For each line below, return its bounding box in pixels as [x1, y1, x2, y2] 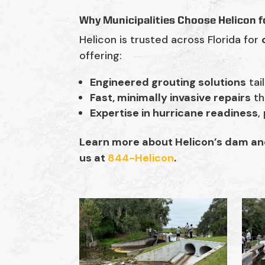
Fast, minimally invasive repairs [90, 91, 251, 105]
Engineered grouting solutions [90, 75, 247, 90]
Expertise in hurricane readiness [90, 106, 258, 121]
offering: [79, 49, 122, 63]
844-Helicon [108, 151, 174, 166]
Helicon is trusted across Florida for [79, 33, 262, 47]
